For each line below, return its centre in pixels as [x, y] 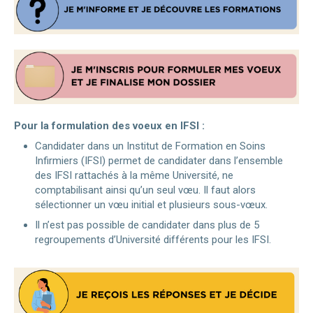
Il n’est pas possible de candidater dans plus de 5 [147, 225]
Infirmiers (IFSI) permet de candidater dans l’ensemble [159, 160]
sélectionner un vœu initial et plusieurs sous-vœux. [151, 204]
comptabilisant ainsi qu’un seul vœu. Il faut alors [145, 190]
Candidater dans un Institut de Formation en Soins [150, 146]
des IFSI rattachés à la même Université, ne [134, 175]
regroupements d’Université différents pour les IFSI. [153, 239]
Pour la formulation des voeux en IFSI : [109, 125]
